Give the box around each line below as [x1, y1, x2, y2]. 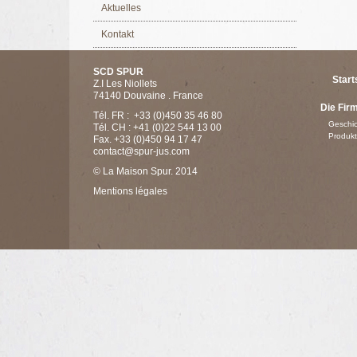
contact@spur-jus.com [93, 146, 190, 157]
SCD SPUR [93, 66, 143, 77]
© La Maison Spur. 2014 [93, 166, 198, 177]
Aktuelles [101, 2, 141, 14]
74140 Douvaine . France [93, 90, 203, 101]
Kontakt [101, 29, 134, 40]
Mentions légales [93, 186, 167, 197]
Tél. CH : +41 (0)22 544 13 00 [93, 122, 222, 133]
